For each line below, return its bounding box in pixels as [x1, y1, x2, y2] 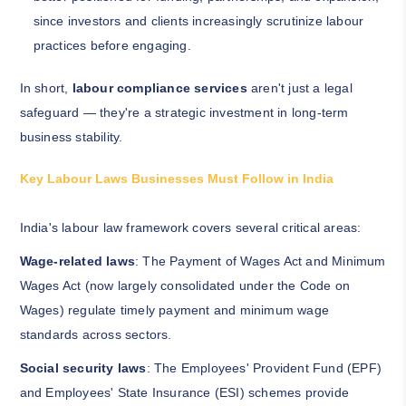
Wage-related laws [19, 254, 135, 269]
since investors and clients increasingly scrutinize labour [33, 14, 364, 29]
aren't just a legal [246, 81, 353, 96]
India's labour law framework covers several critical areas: [19, 220, 362, 236]
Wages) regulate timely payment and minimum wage [19, 303, 329, 318]
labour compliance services [72, 81, 247, 96]
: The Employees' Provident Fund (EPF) [146, 361, 382, 376]
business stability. [19, 130, 123, 145]
